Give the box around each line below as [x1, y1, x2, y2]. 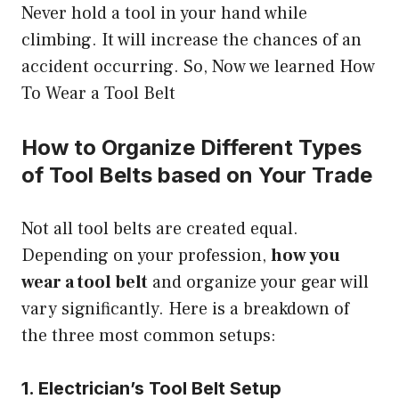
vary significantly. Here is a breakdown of [21, 297, 349, 321]
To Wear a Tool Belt [21, 81, 175, 105]
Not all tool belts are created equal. [21, 216, 298, 240]
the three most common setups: [21, 323, 276, 347]
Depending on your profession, [21, 243, 271, 267]
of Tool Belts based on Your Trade [21, 161, 372, 188]
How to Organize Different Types [21, 134, 362, 160]
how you [271, 243, 340, 267]
